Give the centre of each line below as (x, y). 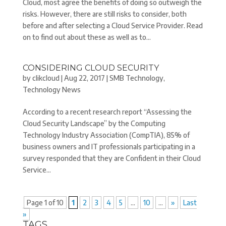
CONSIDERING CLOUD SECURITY (91, 68)
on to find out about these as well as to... (87, 37)
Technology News (51, 90)
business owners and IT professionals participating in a (109, 147)
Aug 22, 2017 (84, 78)
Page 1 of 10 (45, 203)
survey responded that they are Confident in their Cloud (111, 158)
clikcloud (46, 78)
